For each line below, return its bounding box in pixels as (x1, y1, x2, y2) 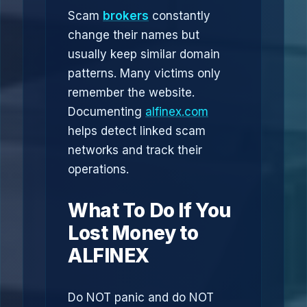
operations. (68, 162, 129, 176)
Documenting (68, 105, 145, 119)
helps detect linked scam (68, 124, 206, 138)
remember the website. (68, 86, 195, 99)
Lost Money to (68, 221, 199, 245)
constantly (149, 9, 210, 23)
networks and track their (68, 143, 202, 157)
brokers (103, 9, 149, 23)
